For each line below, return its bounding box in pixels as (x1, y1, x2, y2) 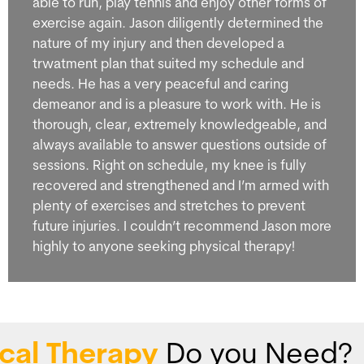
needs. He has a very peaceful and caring (32, 77, 288, 92)
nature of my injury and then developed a (32, 37, 284, 51)
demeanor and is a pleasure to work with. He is (32, 97, 321, 112)
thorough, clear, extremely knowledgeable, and (32, 118, 327, 132)
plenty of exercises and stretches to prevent (32, 199, 305, 214)
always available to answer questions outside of (32, 138, 327, 153)
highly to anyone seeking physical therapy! (32, 240, 295, 254)
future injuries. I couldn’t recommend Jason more (32, 219, 331, 234)
